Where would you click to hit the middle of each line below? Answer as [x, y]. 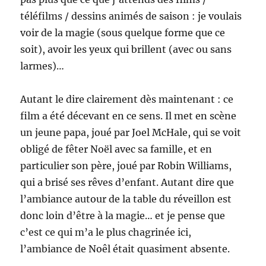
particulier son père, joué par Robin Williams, [126, 166]
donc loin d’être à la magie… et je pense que [123, 216]
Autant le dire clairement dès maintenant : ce [127, 99]
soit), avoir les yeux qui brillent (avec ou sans [126, 50]
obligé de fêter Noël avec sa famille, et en [116, 149]
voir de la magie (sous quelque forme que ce [123, 33]
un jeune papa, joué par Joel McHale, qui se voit [131, 133]
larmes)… [42, 66]
